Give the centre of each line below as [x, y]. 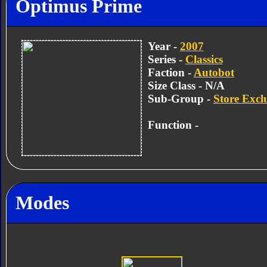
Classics [204, 59]
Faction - [170, 72]
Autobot [214, 72]
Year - [164, 46]
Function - [173, 125]
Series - [166, 59]
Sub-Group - [180, 98]
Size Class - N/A [186, 85]
